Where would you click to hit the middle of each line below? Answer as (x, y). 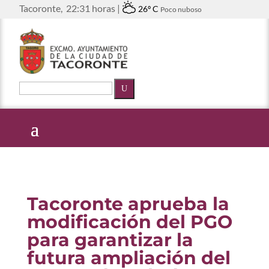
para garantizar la (110, 240)
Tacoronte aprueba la (128, 204)
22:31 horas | (92, 8)
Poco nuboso (181, 9)
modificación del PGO (129, 222)
